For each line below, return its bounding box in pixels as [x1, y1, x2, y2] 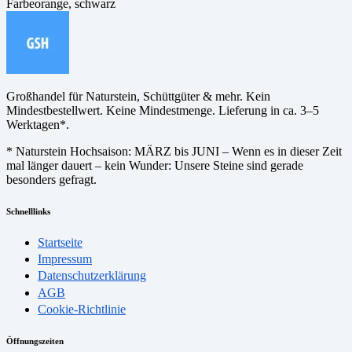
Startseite [38, 235, 82, 249]
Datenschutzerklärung [38, 269, 146, 283]
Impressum [38, 252, 92, 266]
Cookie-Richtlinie [38, 302, 126, 316]
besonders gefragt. [6, 173, 97, 187]
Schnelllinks [6, 207, 50, 217]
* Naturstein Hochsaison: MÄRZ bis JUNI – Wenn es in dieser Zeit [6, 145, 342, 159]
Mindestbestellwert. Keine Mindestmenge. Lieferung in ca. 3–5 [6, 104, 319, 118]
